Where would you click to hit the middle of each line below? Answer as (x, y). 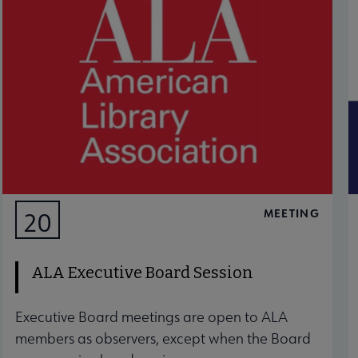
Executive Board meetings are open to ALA (151, 317)
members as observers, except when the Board (163, 339)
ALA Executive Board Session (142, 273)
